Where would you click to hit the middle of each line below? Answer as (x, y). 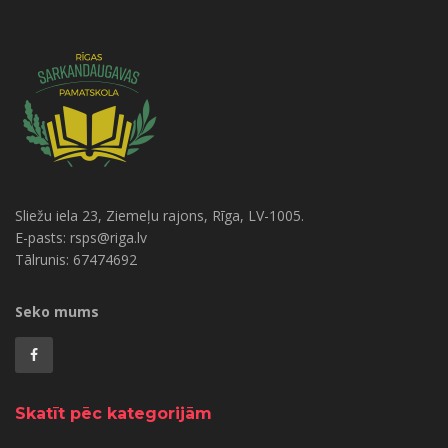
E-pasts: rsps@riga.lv (81, 237)
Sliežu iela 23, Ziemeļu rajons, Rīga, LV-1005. (159, 215)
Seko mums (57, 311)
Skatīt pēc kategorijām (113, 413)
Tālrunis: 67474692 (76, 259)
